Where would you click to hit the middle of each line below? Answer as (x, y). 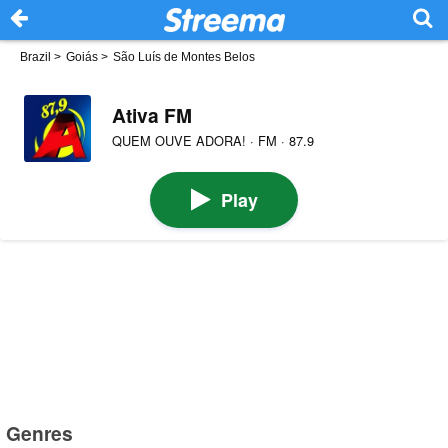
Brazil (35, 57)
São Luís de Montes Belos (184, 57)
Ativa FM (151, 114)
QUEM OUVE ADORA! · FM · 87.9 (212, 141)
